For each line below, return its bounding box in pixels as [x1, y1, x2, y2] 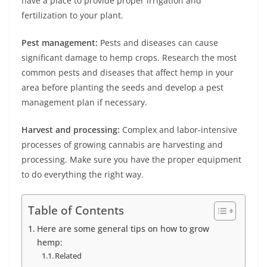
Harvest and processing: [21, 124, 120, 135]
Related [55, 250, 82, 261]
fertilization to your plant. [21, 10, 123, 21]
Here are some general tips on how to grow [36, 223, 209, 234]
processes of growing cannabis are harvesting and [21, 139, 223, 150]
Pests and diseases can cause [98, 37, 218, 48]
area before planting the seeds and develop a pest [21, 82, 223, 93]
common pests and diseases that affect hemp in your [21, 67, 234, 78]
